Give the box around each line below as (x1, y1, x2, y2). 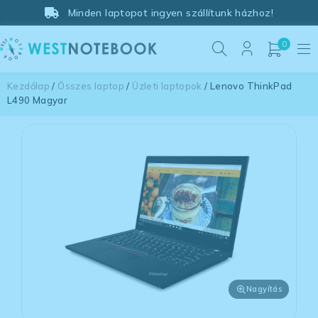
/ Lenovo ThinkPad (202, 80, 292, 92)
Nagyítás (246, 284, 282, 295)
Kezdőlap (7, 80, 50, 92)
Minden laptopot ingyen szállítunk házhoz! (67, 6, 273, 19)
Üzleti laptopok (132, 80, 202, 92)
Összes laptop (57, 80, 124, 92)
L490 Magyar (7, 94, 68, 106)
